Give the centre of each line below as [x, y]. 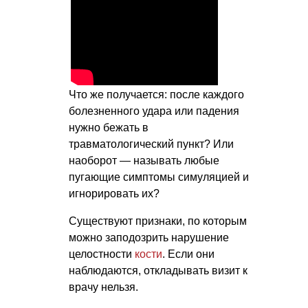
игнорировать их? [114, 194]
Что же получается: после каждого [156, 95]
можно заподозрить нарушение [149, 238]
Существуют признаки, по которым [158, 221]
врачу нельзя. [103, 287]
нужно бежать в [109, 128]
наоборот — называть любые [144, 161]
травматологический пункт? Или [151, 144]
